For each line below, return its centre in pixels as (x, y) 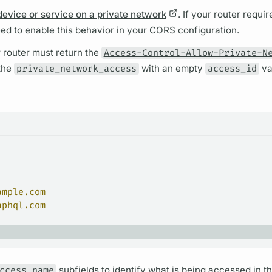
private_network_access (77, 69)
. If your (195, 15)
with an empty (172, 69)
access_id (232, 69)
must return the (65, 53)
